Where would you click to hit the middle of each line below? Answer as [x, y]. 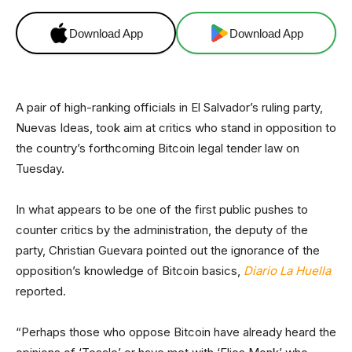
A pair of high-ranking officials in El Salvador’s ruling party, [169, 107]
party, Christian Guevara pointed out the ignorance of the [168, 250]
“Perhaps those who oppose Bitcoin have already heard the [176, 332]
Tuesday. [40, 169]
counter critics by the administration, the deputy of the [162, 230]
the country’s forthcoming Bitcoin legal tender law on [158, 148]
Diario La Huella [287, 271]
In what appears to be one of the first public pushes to [162, 209]
